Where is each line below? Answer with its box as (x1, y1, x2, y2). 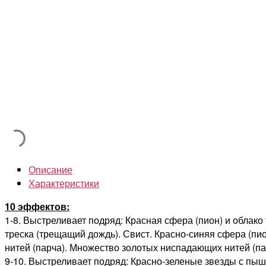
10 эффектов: (5, 199, 69, 213)
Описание (28, 162, 72, 176)
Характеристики (28, 176, 99, 190)
